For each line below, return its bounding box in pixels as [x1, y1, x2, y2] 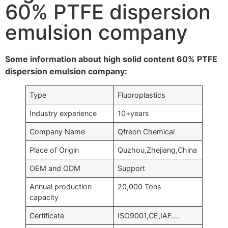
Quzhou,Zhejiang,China [118, 146, 197, 154]
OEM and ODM [30, 164, 81, 173]
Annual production [30, 182, 92, 191]
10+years [118, 109, 150, 118]
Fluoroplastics [118, 91, 166, 99]
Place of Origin [30, 146, 79, 154]
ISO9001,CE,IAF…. [118, 211, 180, 220]
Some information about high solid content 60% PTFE [5, 54, 217, 64]
